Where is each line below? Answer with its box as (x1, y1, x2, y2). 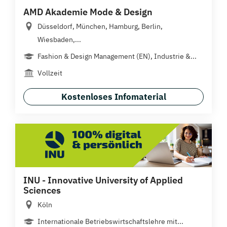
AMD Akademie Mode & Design (23, 6, 153, 18)
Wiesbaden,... (37, 34, 81, 44)
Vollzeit (37, 68, 62, 78)
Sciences (23, 184, 61, 197)
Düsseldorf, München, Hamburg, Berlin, (37, 21, 163, 31)
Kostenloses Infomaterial (61, 91, 166, 102)
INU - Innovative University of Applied (23, 174, 183, 186)
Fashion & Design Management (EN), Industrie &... (37, 51, 197, 61)
